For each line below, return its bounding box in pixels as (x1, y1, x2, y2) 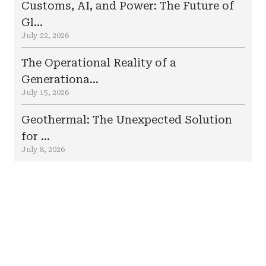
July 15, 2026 (21, 88, 69, 97)
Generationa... (21, 73, 99, 85)
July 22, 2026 (21, 31, 69, 40)
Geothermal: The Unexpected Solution (21, 113, 232, 126)
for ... (21, 130, 50, 142)
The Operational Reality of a (21, 56, 176, 69)
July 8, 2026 (21, 145, 65, 154)
